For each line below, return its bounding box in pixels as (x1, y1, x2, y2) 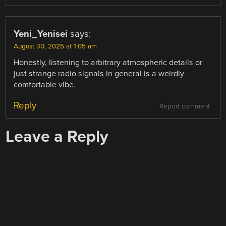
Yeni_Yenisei (14, 28, 68, 40)
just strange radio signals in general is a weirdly (14, 69, 185, 79)
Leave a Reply (6, 127, 109, 147)
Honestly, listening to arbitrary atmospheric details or (14, 58, 203, 68)
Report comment (159, 102, 210, 111)
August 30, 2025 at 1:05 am (14, 42, 97, 51)
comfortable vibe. (14, 80, 76, 90)
